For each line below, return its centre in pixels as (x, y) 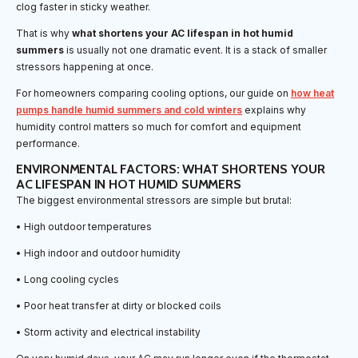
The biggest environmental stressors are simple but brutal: (154, 201)
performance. (48, 144)
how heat (312, 93)
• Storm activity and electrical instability (108, 332)
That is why (44, 34)
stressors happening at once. (85, 67)
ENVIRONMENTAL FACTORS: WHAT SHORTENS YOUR (171, 169)
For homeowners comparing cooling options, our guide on (153, 93)
